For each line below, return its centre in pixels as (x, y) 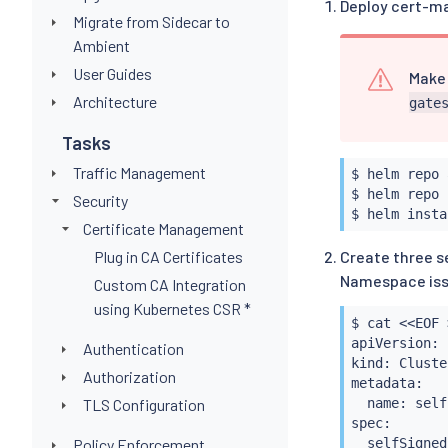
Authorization (130, 376)
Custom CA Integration (169, 284)
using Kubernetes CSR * (172, 308)
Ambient (101, 45)
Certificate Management (164, 228)
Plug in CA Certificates (168, 256)
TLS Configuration (144, 404)
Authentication (134, 348)
